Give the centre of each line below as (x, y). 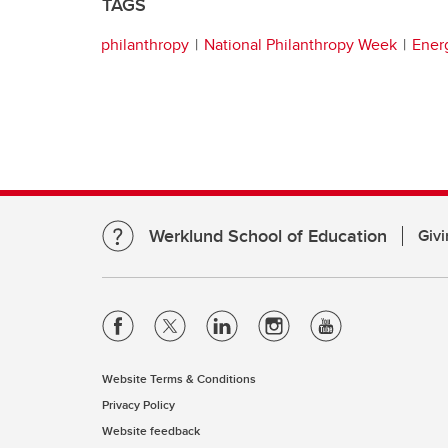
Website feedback (151, 430)
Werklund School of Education (268, 236)
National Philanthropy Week (300, 44)
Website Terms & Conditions (179, 378)
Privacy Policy (138, 404)
